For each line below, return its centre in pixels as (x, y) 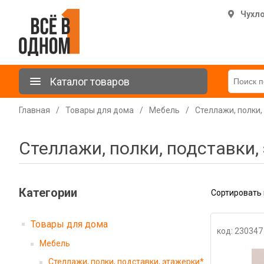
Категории (48, 193)
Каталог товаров (90, 81)
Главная (34, 110)
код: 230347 (240, 231)
